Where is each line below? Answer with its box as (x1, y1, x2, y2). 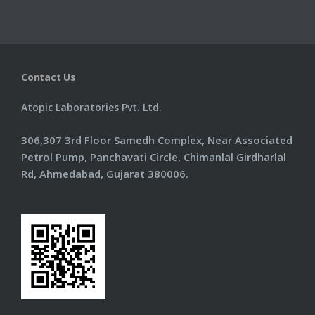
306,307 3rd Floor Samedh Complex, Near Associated (21, 133, 292, 147)
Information (11, 18, 53, 30)
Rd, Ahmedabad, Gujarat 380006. (21, 167, 188, 181)
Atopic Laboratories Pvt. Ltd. (21, 101, 162, 114)
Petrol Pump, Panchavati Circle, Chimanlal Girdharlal (21, 150, 286, 164)
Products (11, 56, 43, 68)
